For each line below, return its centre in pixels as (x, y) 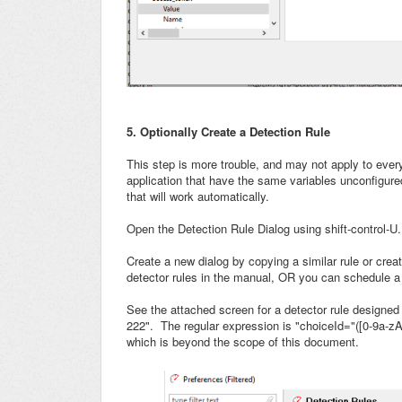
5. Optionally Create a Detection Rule (228, 132)
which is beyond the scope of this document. (243, 342)
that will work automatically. (200, 197)
